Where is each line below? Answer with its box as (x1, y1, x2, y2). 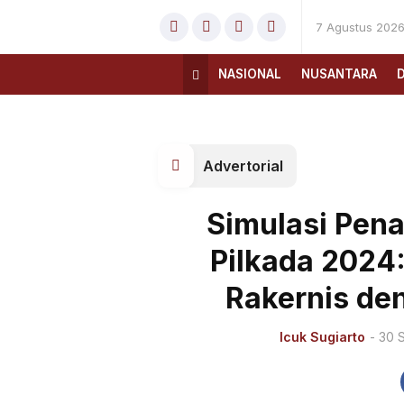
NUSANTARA (301, 67, 377, 81)
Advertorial (203, 157, 283, 175)
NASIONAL (218, 67, 281, 81)
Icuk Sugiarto (280, 329, 366, 344)
